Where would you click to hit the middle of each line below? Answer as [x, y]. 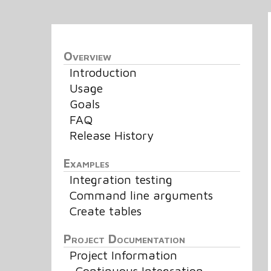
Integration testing [121, 179]
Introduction [103, 72]
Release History [112, 135]
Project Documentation [125, 239]
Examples [87, 163]
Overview [88, 56]
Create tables [106, 211]
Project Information [124, 255]
